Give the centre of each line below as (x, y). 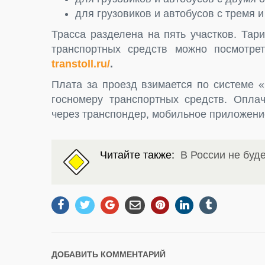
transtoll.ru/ (81, 64)
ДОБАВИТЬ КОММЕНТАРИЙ (109, 255)
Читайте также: (140, 155)
